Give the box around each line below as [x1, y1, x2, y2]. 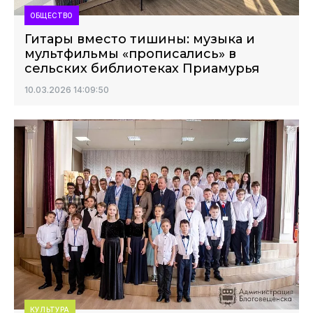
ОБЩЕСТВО [30, 11, 73, 20]
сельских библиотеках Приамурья [24, 61, 259, 76]
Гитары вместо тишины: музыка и [24, 31, 255, 47]
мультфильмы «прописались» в [24, 46, 236, 61]
